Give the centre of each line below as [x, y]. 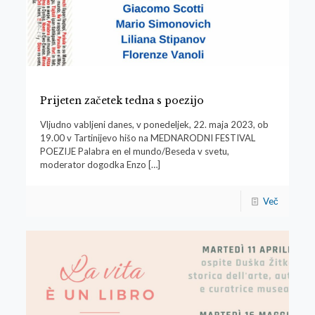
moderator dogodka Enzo [93, 165]
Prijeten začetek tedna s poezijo [122, 101]
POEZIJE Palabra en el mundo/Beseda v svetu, [134, 152]
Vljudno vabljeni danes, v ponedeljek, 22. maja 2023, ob [154, 125]
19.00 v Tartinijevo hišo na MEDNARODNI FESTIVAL [147, 138]
